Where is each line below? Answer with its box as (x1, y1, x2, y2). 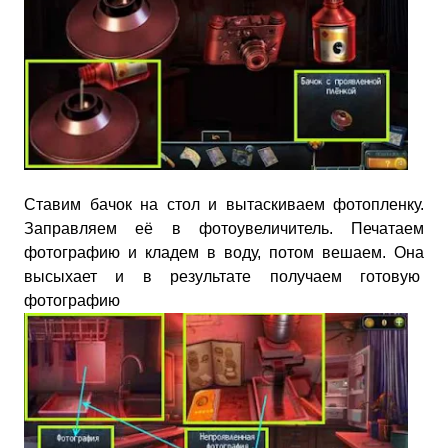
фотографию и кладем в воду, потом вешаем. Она (24, 243, 424, 261)
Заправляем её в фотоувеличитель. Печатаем (24, 219, 424, 237)
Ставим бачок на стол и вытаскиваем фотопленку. (24, 195, 424, 213)
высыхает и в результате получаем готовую (24, 267, 424, 285)
